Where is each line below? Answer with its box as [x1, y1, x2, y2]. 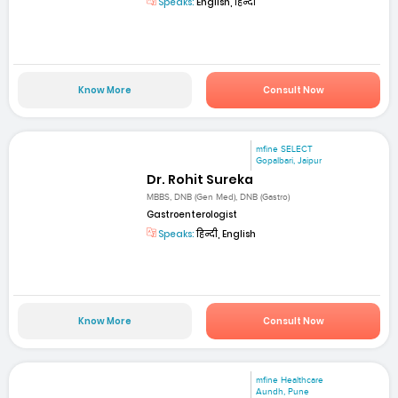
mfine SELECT [256, 143, 314, 155]
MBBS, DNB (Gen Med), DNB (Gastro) [147, 191, 291, 203]
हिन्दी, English [195, 227, 257, 241]
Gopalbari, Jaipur [256, 155, 322, 166]
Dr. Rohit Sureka [147, 170, 254, 188]
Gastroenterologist [147, 207, 238, 221]
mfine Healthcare [256, 375, 324, 386]
